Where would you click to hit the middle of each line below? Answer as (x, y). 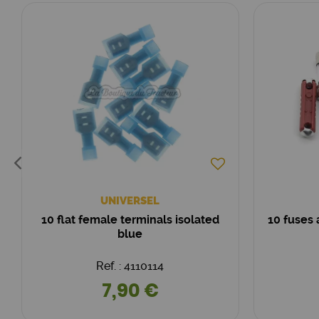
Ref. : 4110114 (130, 266)
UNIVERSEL (130, 201)
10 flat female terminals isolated (130, 220)
